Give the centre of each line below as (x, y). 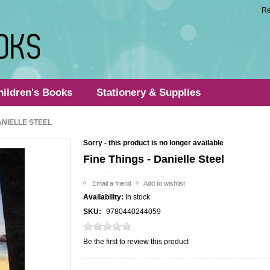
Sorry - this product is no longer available (154, 143)
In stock (138, 197)
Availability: (104, 197)
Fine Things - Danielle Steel (154, 159)
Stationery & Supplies (149, 93)
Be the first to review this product (136, 242)
